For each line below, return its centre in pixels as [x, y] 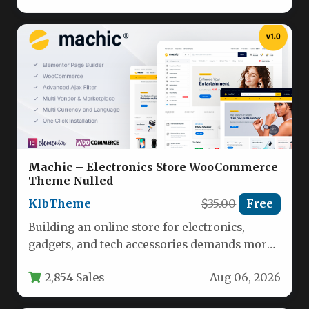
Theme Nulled [71, 181]
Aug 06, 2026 [245, 277]
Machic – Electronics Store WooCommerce [153, 167]
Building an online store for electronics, [137, 228]
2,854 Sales [75, 277]
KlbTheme [60, 203]
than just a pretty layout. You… [109, 262]
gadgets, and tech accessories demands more [151, 245]
